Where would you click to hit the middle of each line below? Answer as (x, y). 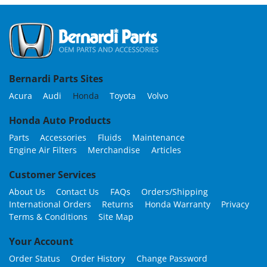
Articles (166, 150)
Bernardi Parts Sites (56, 78)
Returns (118, 204)
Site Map (116, 216)
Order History (98, 259)
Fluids (109, 137)
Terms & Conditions (48, 216)
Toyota (123, 95)
